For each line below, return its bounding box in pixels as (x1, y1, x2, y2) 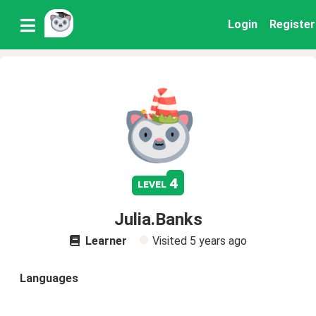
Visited (152, 234, 190, 248)
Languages (20, 272, 78, 285)
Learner (82, 234, 127, 248)
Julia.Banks (114, 209, 202, 229)
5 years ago (189, 234, 247, 248)
